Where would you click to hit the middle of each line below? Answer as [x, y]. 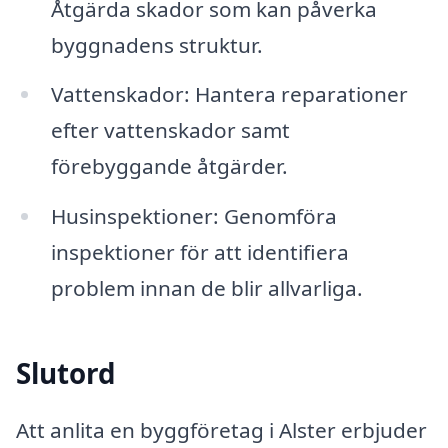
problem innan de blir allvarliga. [206, 288]
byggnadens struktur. [156, 44]
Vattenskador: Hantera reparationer [229, 94]
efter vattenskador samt [170, 130]
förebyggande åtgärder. [169, 166]
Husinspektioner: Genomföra [193, 216]
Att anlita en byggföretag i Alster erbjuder [221, 430]
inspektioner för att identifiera [199, 252]
